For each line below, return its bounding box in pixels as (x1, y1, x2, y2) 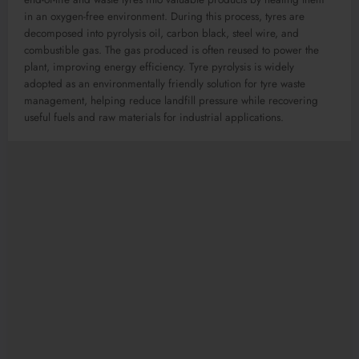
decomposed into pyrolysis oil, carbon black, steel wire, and (24, 25, 299, 41)
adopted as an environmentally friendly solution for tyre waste (24, 75, 305, 91)
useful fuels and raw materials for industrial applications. (24, 109, 284, 125)
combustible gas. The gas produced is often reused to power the (24, 42, 319, 58)
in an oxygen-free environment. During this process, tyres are (24, 8, 305, 24)
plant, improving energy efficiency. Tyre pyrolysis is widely (24, 58, 294, 75)
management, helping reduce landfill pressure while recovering (24, 92, 318, 108)
